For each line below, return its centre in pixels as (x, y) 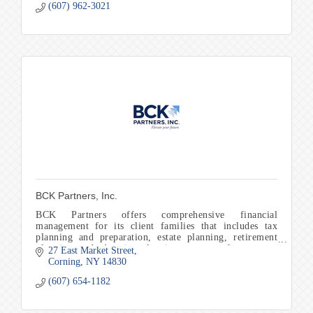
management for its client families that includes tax (156, 226)
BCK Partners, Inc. (77, 196)
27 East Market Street (91, 250)
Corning (64, 261)
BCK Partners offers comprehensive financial (156, 215)
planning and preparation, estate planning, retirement (156, 238)
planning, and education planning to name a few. (140, 249)
